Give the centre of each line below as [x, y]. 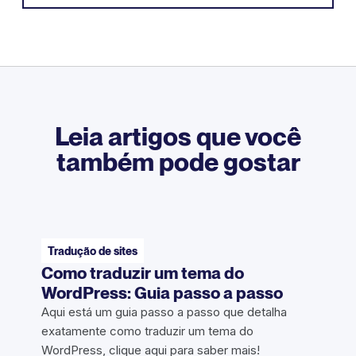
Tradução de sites [93, 251]
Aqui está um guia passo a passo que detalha [164, 312]
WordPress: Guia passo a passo [162, 293]
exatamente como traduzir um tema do [147, 331]
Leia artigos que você [178, 136]
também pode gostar [178, 161]
